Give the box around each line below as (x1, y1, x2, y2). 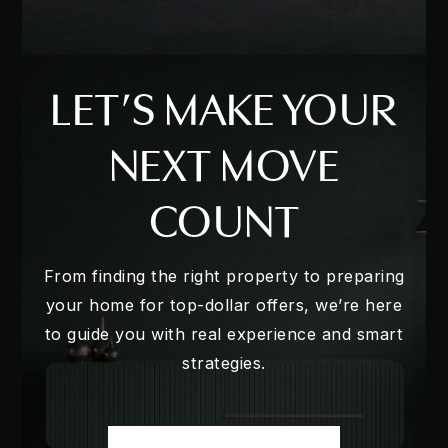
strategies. (182, 352, 266, 373)
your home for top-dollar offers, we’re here (45, 294, 403, 315)
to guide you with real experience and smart (44, 323, 404, 344)
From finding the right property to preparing (43, 265, 405, 286)
